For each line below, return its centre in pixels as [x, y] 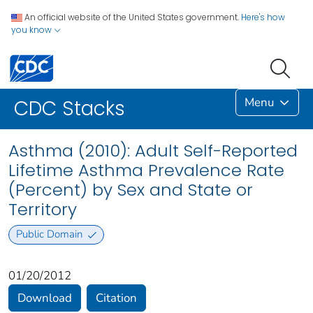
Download [45, 298]
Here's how [263, 17]
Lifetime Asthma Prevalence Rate [146, 170]
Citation [116, 298]
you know [32, 30]
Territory [43, 210]
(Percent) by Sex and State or [131, 190]
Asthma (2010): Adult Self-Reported [153, 151]
